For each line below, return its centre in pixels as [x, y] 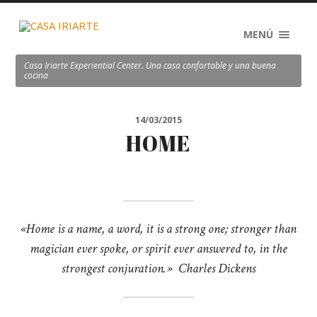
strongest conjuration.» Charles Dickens [158, 269]
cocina [36, 75]
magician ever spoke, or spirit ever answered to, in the [158, 249]
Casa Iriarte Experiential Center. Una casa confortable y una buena [150, 65]
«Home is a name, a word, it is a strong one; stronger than [158, 229]
